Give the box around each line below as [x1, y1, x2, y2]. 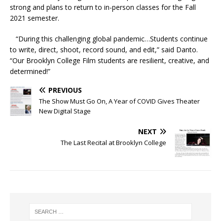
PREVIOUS [48, 85, 82, 95]
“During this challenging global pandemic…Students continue [10, 34, 208, 44]
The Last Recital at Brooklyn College [61, 138, 166, 147]
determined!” [10, 67, 50, 76]
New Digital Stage [39, 107, 91, 116]
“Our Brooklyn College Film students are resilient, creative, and [10, 56, 209, 66]
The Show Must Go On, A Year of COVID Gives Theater [39, 97, 200, 106]
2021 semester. [10, 13, 59, 23]
